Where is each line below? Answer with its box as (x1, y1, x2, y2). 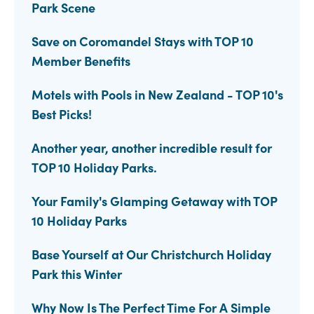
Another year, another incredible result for (32, 139, 272, 157)
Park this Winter (32, 265, 122, 283)
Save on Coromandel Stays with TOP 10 (32, 32, 254, 50)
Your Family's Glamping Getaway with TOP (32, 192, 277, 210)
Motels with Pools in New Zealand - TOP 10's (32, 86, 283, 104)
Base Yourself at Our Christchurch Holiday (32, 245, 271, 264)
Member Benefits (32, 52, 130, 70)
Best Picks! (32, 105, 92, 123)
